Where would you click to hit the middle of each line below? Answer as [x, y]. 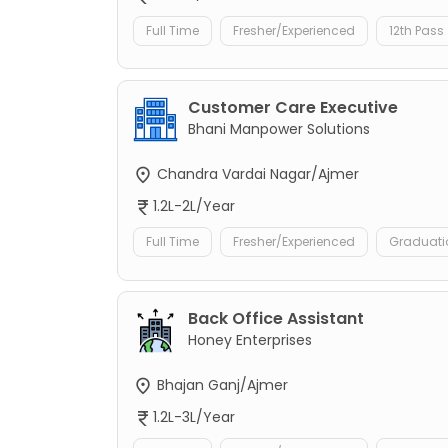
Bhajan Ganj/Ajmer [220, 384]
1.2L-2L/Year [194, 205]
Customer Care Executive [293, 107]
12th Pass [416, 30]
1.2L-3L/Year [194, 417]
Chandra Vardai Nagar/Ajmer [256, 173]
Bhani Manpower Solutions [279, 128]
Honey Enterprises [250, 339]
